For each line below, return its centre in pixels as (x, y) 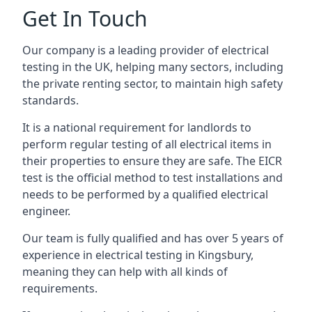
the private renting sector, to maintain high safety (153, 83)
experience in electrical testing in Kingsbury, (138, 255)
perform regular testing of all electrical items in (147, 144)
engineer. (46, 211)
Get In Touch (85, 18)
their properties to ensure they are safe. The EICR (152, 161)
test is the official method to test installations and (153, 177)
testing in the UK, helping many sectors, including (153, 67)
